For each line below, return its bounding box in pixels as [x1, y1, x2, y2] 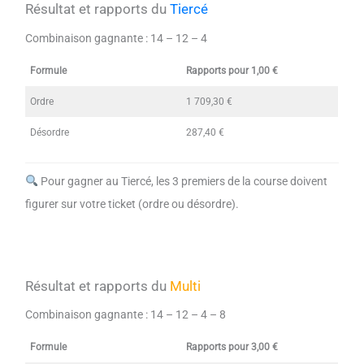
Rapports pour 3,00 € [186, 341, 279, 353]
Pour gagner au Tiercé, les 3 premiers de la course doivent [37, 174, 327, 188]
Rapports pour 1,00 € [186, 65, 279, 77]
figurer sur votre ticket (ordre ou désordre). [25, 197, 240, 210]
